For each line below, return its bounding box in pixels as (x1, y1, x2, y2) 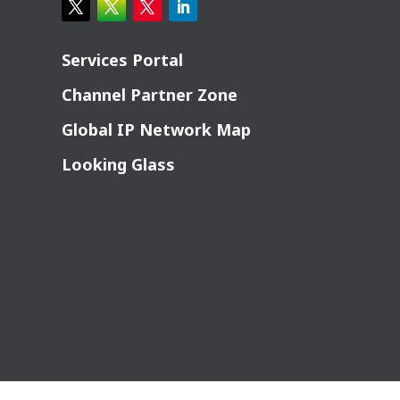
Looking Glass (61, 154, 175, 176)
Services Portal (61, 49, 183, 71)
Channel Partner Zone (61, 84, 237, 106)
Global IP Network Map (61, 119, 251, 141)
